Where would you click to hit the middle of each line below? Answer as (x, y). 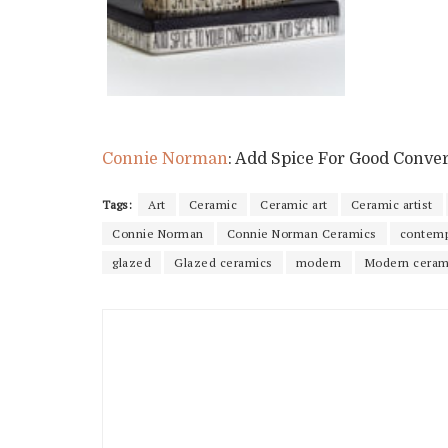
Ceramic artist (391, 204)
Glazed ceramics (223, 262)
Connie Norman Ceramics (301, 233)
